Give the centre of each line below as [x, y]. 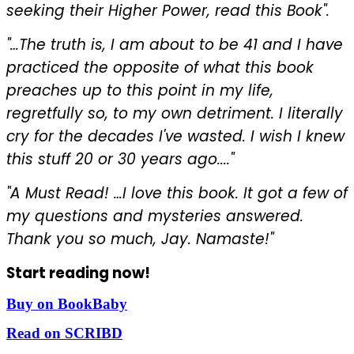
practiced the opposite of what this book [160, 67]
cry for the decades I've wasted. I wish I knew [175, 136]
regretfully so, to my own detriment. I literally [175, 113]
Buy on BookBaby [67, 303]
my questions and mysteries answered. [155, 216]
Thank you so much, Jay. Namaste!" [140, 239]
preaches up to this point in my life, [140, 90]
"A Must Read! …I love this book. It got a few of [177, 193]
